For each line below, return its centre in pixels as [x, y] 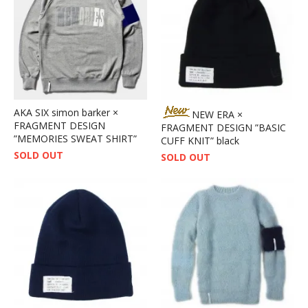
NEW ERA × [217, 114]
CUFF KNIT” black [200, 140]
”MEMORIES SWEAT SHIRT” [75, 138]
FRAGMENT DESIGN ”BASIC [223, 127]
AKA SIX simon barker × [66, 112]
